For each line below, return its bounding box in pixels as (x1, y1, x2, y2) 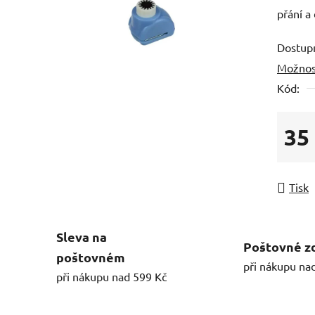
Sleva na (56, 228, 107, 245)
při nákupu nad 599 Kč (56, 269, 167, 283)
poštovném (56, 248, 125, 265)
